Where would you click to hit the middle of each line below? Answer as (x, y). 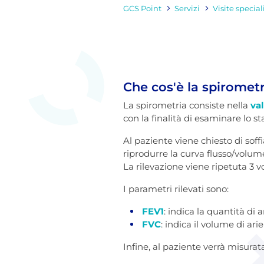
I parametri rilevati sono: (176, 189)
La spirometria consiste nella (187, 105)
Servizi (187, 8)
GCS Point (142, 8)
